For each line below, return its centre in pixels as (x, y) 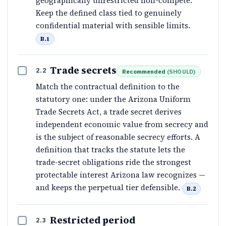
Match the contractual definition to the (108, 87)
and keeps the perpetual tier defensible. (109, 188)
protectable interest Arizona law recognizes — (121, 175)
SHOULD (181, 72)
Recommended (144, 72)
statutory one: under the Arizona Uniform (113, 99)
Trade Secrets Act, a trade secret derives (109, 112)
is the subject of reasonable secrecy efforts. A (118, 137)
